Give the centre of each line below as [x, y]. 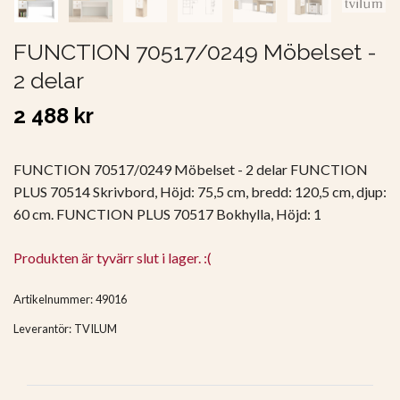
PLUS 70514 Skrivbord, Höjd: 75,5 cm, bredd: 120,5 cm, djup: [200, 192]
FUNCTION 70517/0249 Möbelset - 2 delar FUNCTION [191, 170]
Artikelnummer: [53, 300]
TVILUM [96, 329]
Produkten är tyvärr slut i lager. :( [112, 258]
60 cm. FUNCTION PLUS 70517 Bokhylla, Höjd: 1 [167, 214]
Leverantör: [42, 329]
